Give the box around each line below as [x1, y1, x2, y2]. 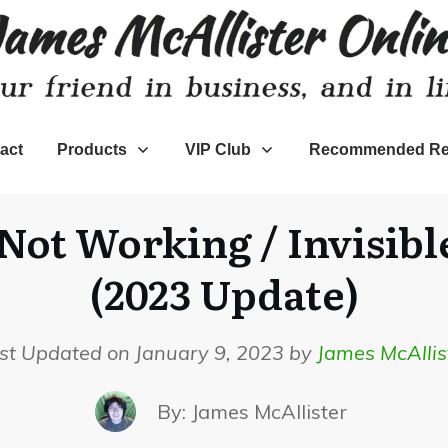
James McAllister [190, 398, 347, 424]
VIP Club [184, 140, 251, 158]
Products [56, 140, 127, 158]
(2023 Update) [89, 262, 359, 322]
